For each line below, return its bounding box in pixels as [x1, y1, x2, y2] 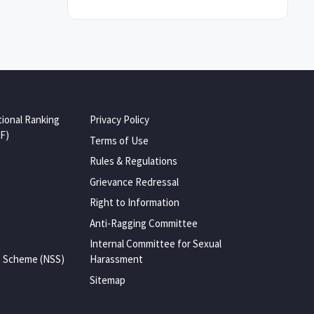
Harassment [90, 252, 143, 266]
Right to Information [90, 196, 179, 209]
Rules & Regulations [90, 154, 177, 168]
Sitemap [90, 273, 125, 287]
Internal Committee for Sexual [90, 237, 221, 250]
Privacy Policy [90, 113, 149, 126]
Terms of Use [90, 133, 149, 147]
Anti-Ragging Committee [90, 216, 198, 230]
